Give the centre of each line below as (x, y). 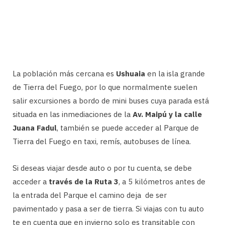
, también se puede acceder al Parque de (128, 128)
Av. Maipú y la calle (167, 115)
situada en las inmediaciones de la (73, 115)
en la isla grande (175, 74)
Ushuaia (131, 74)
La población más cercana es (64, 74)
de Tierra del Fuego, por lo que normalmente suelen (105, 87)
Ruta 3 (106, 182)
